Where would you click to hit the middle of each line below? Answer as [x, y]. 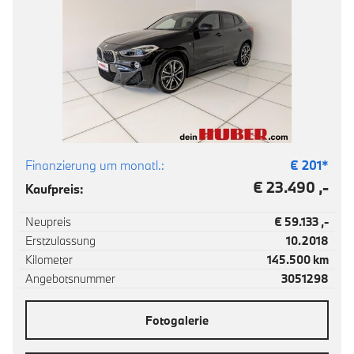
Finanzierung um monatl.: [95, 165]
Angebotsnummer [70, 279]
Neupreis [48, 222]
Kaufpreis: [55, 189]
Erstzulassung [60, 241]
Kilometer [49, 260]
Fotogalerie [177, 320]
